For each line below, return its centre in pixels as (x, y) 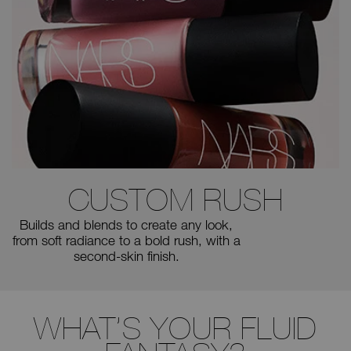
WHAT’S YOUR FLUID (175, 329)
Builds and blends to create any (110, 225)
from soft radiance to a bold (91, 241)
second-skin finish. (126, 256)
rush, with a (205, 241)
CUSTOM (131, 200)
